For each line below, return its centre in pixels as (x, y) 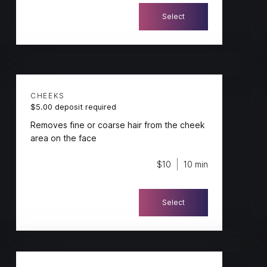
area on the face (63, 138)
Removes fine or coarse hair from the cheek (117, 125)
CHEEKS (48, 95)
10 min (196, 164)
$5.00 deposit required (73, 107)
